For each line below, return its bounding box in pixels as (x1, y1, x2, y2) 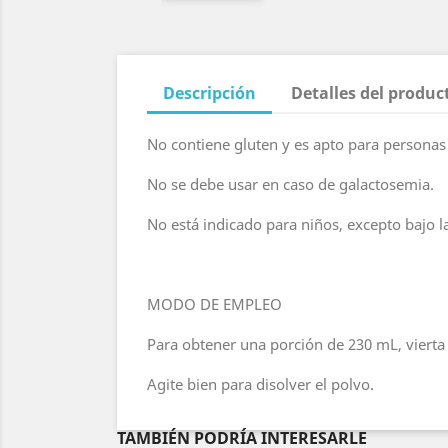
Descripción (163, 82, 256, 104)
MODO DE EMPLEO (147, 294, 282, 314)
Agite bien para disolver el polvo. (147, 374, 374, 394)
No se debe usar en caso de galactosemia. (147, 174, 434, 194)
